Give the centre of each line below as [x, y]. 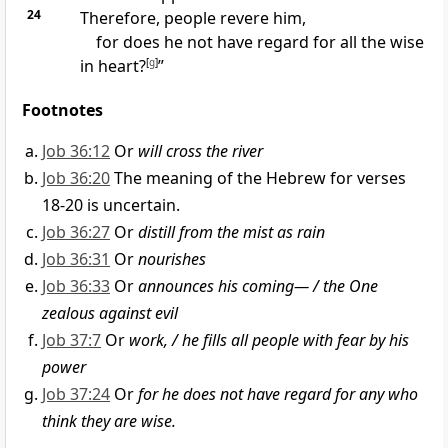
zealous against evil [110, 313]
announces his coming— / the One [258, 286]
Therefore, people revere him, [192, 18]
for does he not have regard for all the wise [259, 42]
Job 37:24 [76, 394]
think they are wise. [109, 421]
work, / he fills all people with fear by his [269, 340]
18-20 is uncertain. [111, 205]
